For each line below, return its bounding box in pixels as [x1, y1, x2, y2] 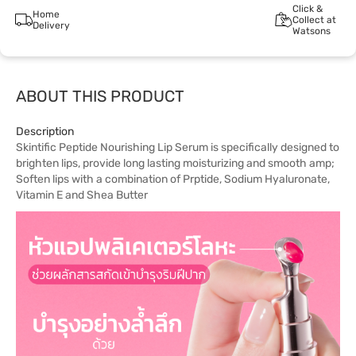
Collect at [292, 14, 336, 25]
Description [16, 125, 74, 138]
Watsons [292, 25, 331, 37]
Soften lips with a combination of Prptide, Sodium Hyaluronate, [16, 172, 330, 186]
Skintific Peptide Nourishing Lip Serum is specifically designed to [16, 141, 339, 154]
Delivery [32, 20, 70, 31]
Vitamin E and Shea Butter [16, 188, 148, 202]
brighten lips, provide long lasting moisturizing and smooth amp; [16, 157, 335, 170]
